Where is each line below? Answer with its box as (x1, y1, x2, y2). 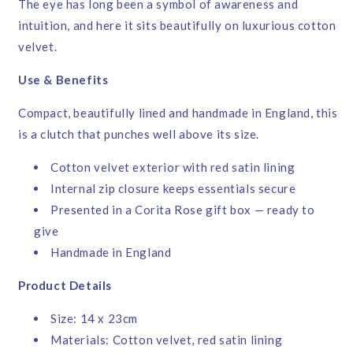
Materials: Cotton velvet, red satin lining (50, 332, 283, 347)
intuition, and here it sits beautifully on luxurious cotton (18, 17, 336, 32)
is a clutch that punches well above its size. (18, 126, 260, 141)
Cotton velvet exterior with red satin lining (50, 159, 295, 174)
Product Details (18, 277, 112, 292)
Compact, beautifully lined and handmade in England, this (18, 105, 338, 120)
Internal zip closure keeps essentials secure (50, 180, 296, 195)
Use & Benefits (18, 72, 109, 87)
